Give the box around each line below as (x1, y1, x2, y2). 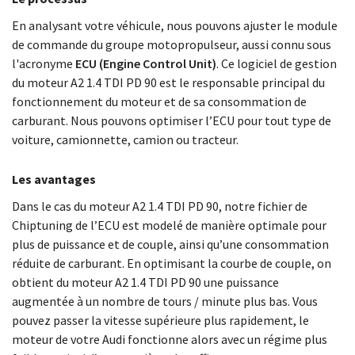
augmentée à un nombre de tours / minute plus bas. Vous (12, 293, 318, 309)
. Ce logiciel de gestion (216, 55, 337, 71)
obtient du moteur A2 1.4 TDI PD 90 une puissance (12, 274, 279, 290)
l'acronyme (12, 55, 75, 71)
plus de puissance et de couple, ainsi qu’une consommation (12, 236, 329, 252)
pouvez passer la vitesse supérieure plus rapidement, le (12, 312, 309, 328)
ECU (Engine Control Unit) (75, 55, 216, 71)
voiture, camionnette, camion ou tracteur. (12, 132, 239, 147)
